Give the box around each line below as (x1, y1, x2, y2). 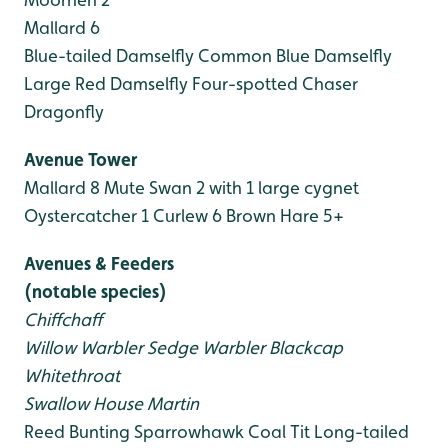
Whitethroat (24, 365, 120, 386)
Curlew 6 (149, 205, 222, 226)
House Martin (89, 393, 199, 414)
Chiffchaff (24, 309, 102, 330)
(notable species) (24, 281, 167, 302)
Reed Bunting (24, 421, 130, 442)
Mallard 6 (24, 17, 100, 38)
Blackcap (265, 337, 343, 358)
